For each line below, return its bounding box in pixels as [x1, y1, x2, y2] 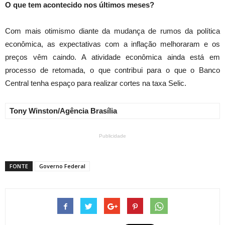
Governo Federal [39, 162, 85, 170]
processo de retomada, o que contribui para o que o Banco [5, 66, 220, 75]
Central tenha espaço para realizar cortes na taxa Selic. [5, 79, 186, 88]
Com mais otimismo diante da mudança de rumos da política [5, 27, 220, 36]
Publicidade [99, 133, 126, 139]
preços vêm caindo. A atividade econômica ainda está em [5, 53, 220, 62]
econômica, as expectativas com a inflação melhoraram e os [5, 40, 220, 49]
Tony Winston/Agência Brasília [10, 106, 117, 116]
